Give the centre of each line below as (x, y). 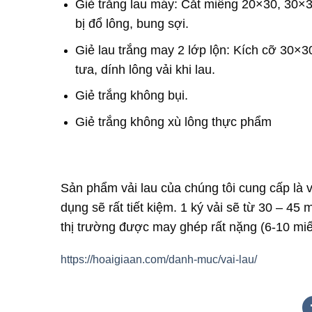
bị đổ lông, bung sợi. (132, 24)
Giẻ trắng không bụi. (131, 96)
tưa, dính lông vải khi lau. (145, 69)
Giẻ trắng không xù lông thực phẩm (173, 122)
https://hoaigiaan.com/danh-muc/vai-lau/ (159, 260)
